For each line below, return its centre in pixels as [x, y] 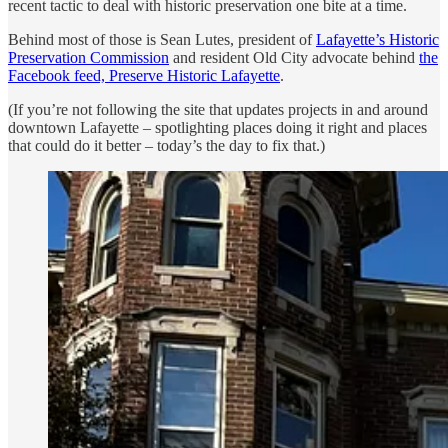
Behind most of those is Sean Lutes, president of [162, 39]
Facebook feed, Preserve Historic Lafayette [144, 75]
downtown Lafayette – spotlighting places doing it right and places [217, 127]
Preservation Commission [88, 57]
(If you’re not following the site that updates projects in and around [218, 109]
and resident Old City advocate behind [294, 57]
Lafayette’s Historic [377, 39]
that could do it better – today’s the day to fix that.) [166, 145]
